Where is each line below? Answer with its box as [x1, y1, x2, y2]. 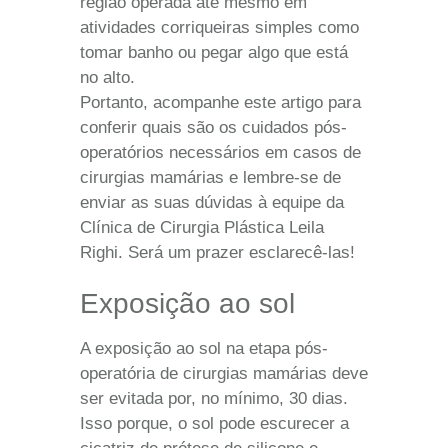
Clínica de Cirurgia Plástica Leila [80, 217, 324, 237]
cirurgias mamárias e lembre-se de [80, 167, 341, 187]
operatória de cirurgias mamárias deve [80, 363, 368, 383]
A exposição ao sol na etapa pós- [80, 338, 328, 358]
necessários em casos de [164, 142, 361, 162]
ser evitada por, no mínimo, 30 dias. [80, 388, 348, 408]
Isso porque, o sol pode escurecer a [80, 413, 349, 433]
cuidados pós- [242, 117, 347, 137]
